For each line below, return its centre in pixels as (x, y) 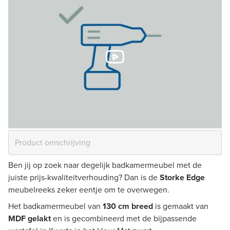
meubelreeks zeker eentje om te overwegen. (89, 189)
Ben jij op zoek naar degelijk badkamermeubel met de (105, 165)
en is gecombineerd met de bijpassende (124, 218)
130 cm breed (128, 206)
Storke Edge (182, 177)
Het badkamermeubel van (55, 206)
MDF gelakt (30, 218)
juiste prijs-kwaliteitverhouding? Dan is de (84, 177)
